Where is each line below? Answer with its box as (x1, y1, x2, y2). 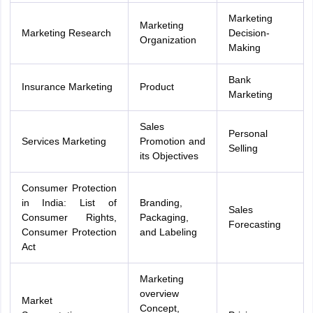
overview (139, 288, 179, 299)
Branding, (139, 197, 182, 208)
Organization (139, 34, 196, 45)
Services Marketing (21, 136, 106, 147)
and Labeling (139, 226, 197, 238)
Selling (228, 143, 258, 154)
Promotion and (139, 136, 205, 147)
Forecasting (228, 219, 281, 230)
